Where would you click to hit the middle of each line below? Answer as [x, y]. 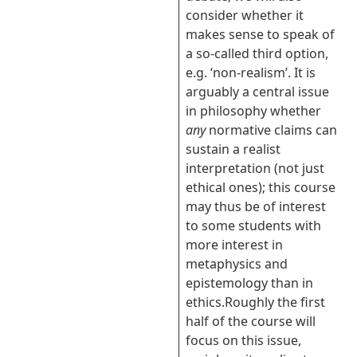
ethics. [205, 302]
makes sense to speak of [260, 34]
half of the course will [251, 321]
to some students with [253, 226]
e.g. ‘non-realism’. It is [251, 73]
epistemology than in [249, 283]
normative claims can [271, 130]
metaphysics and [237, 264]
